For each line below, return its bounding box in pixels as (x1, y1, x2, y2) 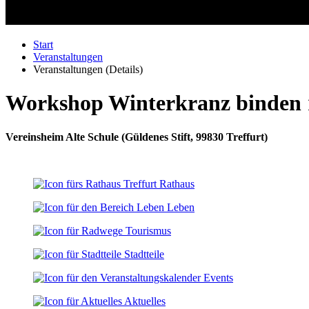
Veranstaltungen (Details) (33, 63, 143, 75)
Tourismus (126, 224, 171, 237)
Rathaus (159, 177, 195, 190)
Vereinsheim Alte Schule (6, 130, 119, 143)
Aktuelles (124, 295, 166, 307)
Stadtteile (124, 248, 164, 260)
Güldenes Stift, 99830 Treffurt (125, 130, 264, 143)
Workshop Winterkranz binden (6, 90, 307, 116)
